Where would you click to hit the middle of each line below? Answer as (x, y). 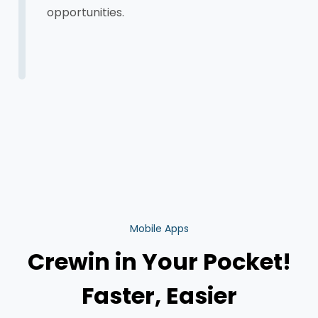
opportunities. (86, 12)
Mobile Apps (159, 229)
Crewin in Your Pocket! (159, 262)
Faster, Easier (159, 296)
